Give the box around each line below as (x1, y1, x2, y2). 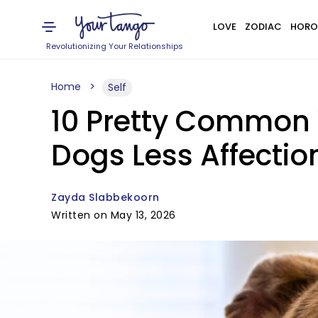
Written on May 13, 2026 (51, 208, 176, 222)
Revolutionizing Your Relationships (46, 40, 184, 52)
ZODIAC (244, 20, 282, 33)
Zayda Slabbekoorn (51, 190, 160, 204)
